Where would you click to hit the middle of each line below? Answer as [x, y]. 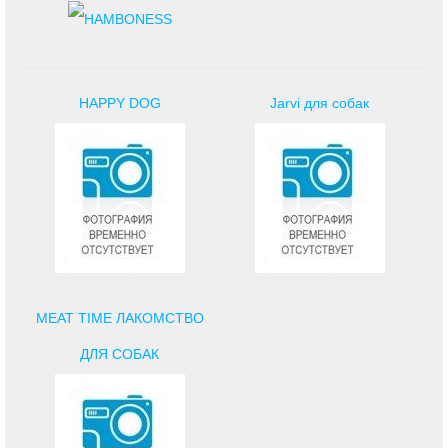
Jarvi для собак [320, 102]
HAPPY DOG [119, 102]
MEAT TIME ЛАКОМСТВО [119, 317]
